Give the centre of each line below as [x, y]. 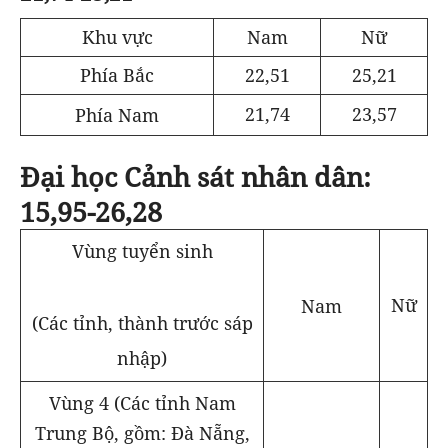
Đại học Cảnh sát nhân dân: [195, 177]
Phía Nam [117, 115]
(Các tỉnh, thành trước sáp [142, 322]
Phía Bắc [117, 75]
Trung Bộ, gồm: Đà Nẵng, [142, 433]
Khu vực [117, 37]
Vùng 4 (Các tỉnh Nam [142, 403]
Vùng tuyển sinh [142, 251]
